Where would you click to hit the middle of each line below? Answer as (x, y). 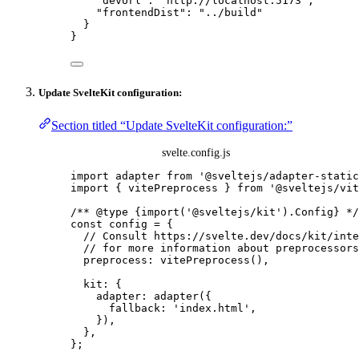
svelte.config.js (196, 153)
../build (231, 12)
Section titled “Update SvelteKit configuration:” (172, 126)
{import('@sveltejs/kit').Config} (237, 212)
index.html (212, 309)
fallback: (141, 309)
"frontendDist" (141, 12)
